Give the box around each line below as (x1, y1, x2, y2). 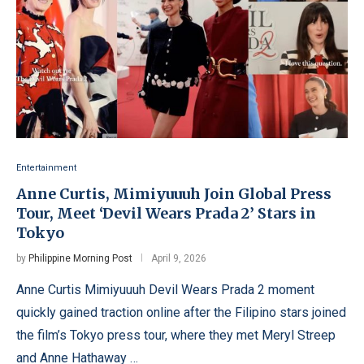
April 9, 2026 (151, 252, 206, 264)
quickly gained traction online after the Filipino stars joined (16, 304, 346, 320)
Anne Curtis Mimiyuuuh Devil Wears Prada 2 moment (16, 281, 314, 297)
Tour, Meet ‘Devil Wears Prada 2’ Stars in (16, 203, 316, 223)
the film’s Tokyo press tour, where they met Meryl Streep (16, 327, 336, 343)
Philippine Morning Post (28, 252, 132, 264)
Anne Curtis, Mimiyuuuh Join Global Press (16, 184, 331, 203)
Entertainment (16, 162, 76, 173)
